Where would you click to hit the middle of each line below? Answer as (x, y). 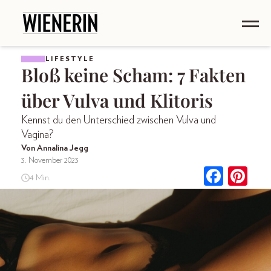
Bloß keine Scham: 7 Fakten (133, 75)
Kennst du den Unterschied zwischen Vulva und (119, 120)
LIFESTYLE (70, 59)
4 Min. (40, 178)
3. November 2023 (50, 160)
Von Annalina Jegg (55, 148)
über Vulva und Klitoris (117, 100)
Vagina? (38, 135)
